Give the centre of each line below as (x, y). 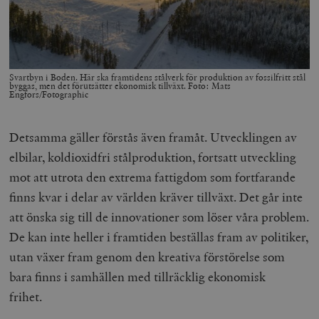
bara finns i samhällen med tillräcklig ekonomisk (138, 277)
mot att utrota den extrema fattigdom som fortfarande (153, 177)
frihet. (30, 297)
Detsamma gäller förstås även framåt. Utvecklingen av (153, 137)
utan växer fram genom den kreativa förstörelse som (147, 257)
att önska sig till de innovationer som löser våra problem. (159, 217)
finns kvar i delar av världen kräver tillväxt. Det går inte (156, 197)
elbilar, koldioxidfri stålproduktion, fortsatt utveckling (153, 157)
